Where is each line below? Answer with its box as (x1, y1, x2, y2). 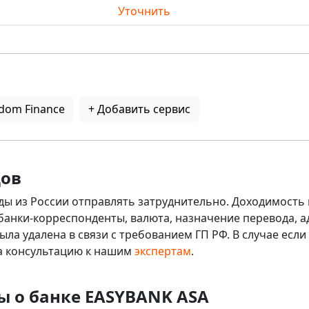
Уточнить (118, 3, 170, 19)
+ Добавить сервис (88, 101, 190, 117)
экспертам (134, 243, 191, 259)
